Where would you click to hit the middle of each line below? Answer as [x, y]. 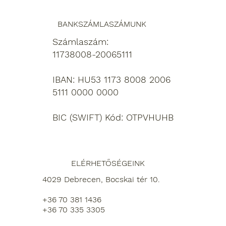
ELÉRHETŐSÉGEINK [108, 163]
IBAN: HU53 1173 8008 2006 [111, 79]
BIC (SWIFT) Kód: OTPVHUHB [113, 117]
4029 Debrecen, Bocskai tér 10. [101, 179]
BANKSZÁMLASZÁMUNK [102, 24]
